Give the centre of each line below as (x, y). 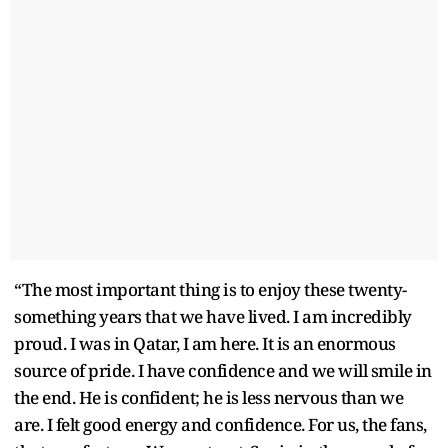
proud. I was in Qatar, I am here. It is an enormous (205, 343)
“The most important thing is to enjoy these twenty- (210, 289)
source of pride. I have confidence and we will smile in (223, 370)
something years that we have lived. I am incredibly (213, 316)
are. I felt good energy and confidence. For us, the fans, (220, 424)
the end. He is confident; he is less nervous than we (208, 397)
